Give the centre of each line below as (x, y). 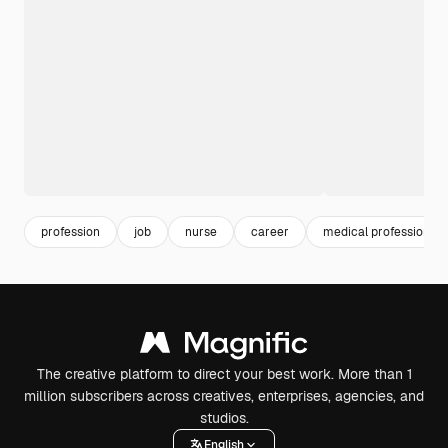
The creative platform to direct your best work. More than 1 (224, 374)
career (270, 231)
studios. (224, 418)
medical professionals (384, 231)
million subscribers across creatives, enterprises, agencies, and (224, 396)
